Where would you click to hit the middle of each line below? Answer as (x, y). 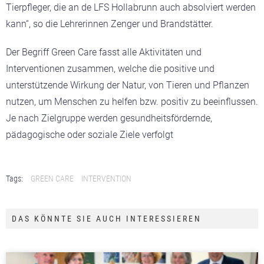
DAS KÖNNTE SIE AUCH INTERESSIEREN (107, 218)
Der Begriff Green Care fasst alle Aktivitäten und (104, 52)
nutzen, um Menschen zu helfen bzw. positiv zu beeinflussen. (132, 101)
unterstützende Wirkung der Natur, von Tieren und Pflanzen (128, 85)
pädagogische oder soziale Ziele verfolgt (90, 134)
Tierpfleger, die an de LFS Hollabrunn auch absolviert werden (131, 7)
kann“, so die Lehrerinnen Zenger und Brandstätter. (110, 24)
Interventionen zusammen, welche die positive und (110, 68)
